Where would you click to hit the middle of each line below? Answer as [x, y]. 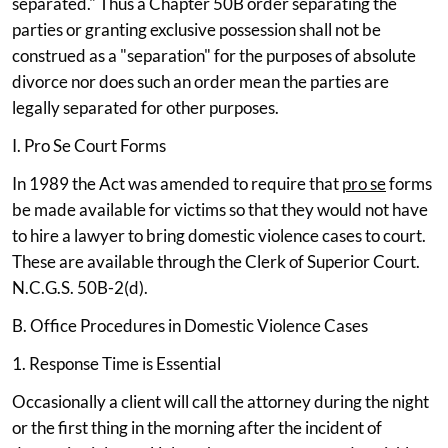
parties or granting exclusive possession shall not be [196, 29]
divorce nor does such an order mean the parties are [200, 81]
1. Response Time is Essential [116, 363]
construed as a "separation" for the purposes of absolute [214, 55]
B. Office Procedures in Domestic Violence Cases [190, 325]
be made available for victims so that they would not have [220, 209]
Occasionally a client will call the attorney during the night [220, 401]
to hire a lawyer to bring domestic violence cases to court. [219, 235]
